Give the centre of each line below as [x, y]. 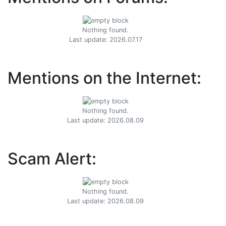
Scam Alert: [52, 159]
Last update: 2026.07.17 [105, 40]
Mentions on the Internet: [104, 78]
